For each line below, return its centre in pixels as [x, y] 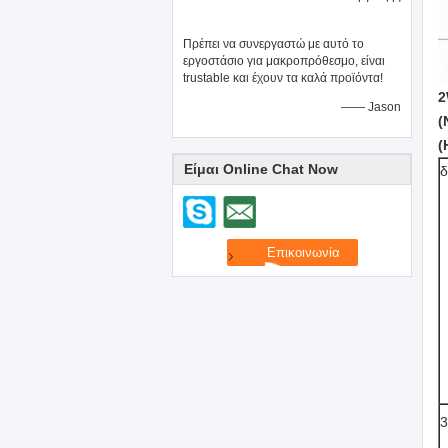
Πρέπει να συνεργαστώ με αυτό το [273, 44]
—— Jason [371, 107]
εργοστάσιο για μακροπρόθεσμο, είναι [284, 61]
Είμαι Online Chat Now [261, 169]
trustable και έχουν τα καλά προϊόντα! [283, 78]
